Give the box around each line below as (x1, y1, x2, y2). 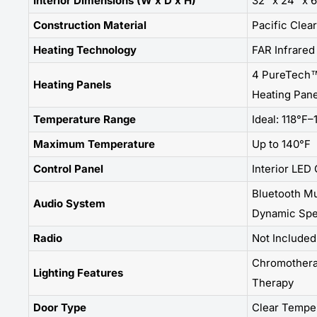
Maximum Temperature (33, 137, 155, 151)
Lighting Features (33, 265, 123, 279)
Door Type (33, 300, 86, 314)
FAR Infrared (252, 42, 315, 57)
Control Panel (33, 161, 103, 175)
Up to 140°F (252, 137, 311, 151)
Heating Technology (33, 42, 137, 57)
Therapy (252, 275, 294, 289)
